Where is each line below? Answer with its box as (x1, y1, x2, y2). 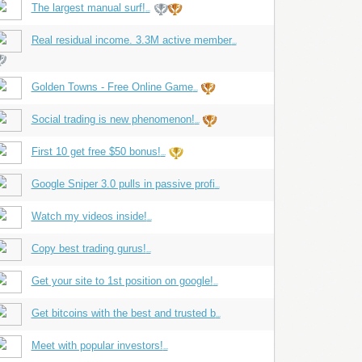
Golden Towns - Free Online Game (31, 81, 193, 93)
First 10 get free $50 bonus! (31, 145, 161, 158)
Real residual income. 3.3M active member (31, 34, 232, 46)
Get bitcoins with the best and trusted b (31, 307, 216, 319)
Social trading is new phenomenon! (31, 113, 195, 125)
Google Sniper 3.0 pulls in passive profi (31, 178, 215, 190)
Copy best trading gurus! (31, 242, 146, 255)
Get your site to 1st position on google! (31, 275, 213, 287)
